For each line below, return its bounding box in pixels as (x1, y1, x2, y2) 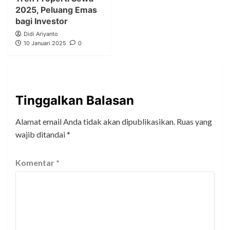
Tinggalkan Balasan (15, 93, 134, 108)
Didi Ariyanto (24, 30, 58, 38)
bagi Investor (15, 16, 68, 27)
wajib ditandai (15, 129, 67, 140)
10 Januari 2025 (24, 40, 66, 47)
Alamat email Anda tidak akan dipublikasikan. (15, 117, 175, 127)
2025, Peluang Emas (15, 5, 97, 15)
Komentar (15, 158, 56, 168)
